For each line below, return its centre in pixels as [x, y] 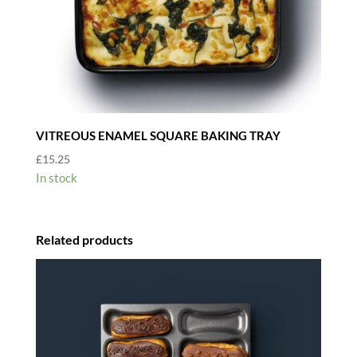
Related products [84, 239]
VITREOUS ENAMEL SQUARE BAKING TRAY [158, 135]
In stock [56, 178]
